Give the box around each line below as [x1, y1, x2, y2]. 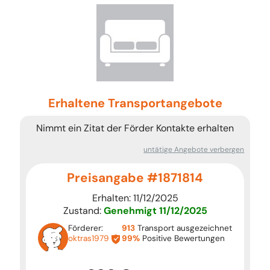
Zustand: [63, 204, 104, 217]
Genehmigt [103, 204, 157, 217]
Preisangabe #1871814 [67, 169, 203, 186]
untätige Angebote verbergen [143, 145, 245, 154]
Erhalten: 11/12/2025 [92, 192, 178, 204]
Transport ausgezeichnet [135, 223, 233, 233]
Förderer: [67, 223, 103, 233]
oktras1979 [67, 233, 109, 243]
